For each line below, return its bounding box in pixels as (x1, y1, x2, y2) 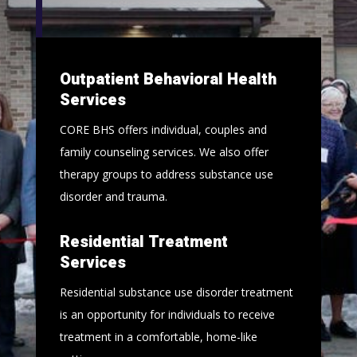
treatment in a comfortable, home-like (59, 329, 257, 345)
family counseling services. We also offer (59, 144, 269, 160)
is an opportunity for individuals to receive (59, 307, 275, 323)
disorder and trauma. (59, 189, 167, 205)
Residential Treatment (59, 230, 228, 254)
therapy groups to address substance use (59, 167, 273, 182)
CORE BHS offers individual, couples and (59, 122, 267, 138)
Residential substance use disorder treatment (59, 284, 293, 300)
